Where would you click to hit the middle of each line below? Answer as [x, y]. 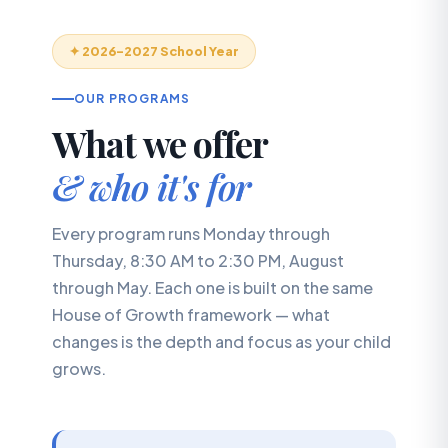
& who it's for [151, 185]
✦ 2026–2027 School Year [154, 51]
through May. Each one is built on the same [212, 287]
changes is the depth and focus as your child [221, 341]
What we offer [160, 142]
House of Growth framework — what [191, 314]
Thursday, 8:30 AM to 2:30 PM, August [198, 260]
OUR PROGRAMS [132, 98]
